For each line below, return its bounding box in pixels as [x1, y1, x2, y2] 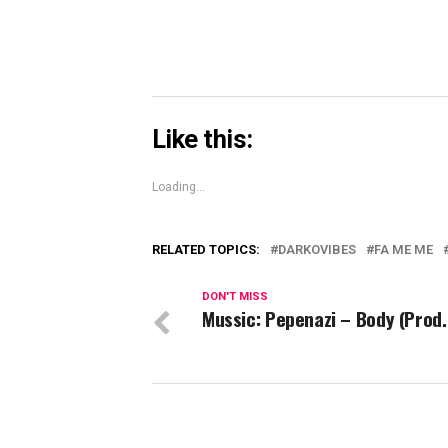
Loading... [152, 180, 205, 195]
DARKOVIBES [278, 242, 356, 258]
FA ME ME [374, 242, 433, 258]
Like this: [152, 124, 253, 155]
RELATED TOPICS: [152, 242, 260, 258]
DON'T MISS [202, 290, 268, 304]
